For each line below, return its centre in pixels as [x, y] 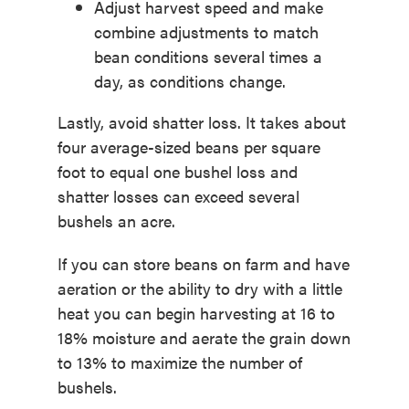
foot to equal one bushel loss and [177, 172]
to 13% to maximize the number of [179, 362]
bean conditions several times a [208, 57]
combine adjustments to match [206, 32]
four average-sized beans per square [189, 147]
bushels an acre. [116, 221]
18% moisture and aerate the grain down [204, 338]
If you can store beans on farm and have [203, 264]
